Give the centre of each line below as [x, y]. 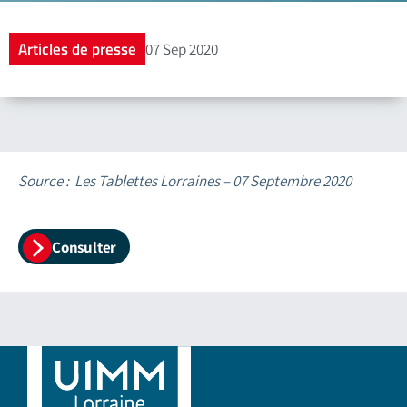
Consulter [84, 247]
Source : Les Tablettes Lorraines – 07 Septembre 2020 [185, 180]
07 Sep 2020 [182, 49]
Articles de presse [77, 49]
